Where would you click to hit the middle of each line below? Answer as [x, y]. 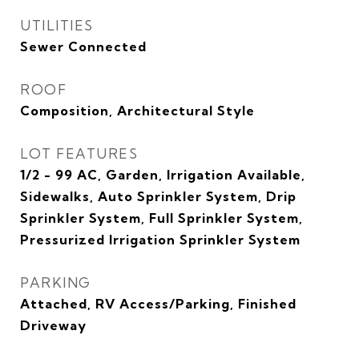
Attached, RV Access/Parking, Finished [158, 304]
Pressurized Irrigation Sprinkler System [160, 240]
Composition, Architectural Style [137, 111]
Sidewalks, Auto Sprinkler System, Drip [158, 196]
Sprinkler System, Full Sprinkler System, [161, 218]
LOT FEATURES [79, 153]
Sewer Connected [83, 46]
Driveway [53, 325]
